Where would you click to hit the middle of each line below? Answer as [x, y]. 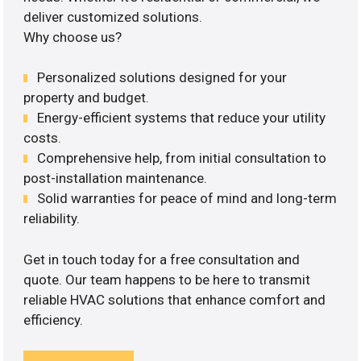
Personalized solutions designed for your [162, 78]
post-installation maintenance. [116, 178]
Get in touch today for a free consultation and [162, 259]
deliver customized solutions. [113, 17]
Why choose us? [73, 37]
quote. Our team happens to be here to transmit [167, 279]
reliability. [52, 219]
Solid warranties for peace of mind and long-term [187, 199]
